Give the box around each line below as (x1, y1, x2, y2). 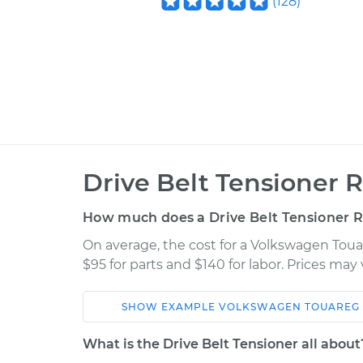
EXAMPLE (161, 301, 219, 313)
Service (276, 314, 325, 329)
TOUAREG (305, 301, 360, 313)
